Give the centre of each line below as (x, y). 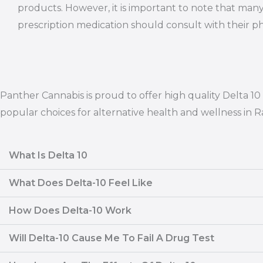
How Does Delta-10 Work (70, 211)
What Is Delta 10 (48, 156)
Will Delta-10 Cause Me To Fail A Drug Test (112, 238)
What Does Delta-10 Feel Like (81, 183)
